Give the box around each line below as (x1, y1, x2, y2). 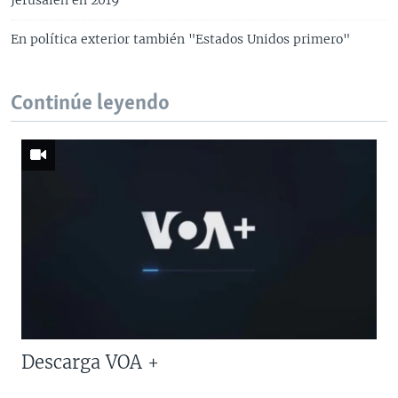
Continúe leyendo (11, 92, 170, 115)
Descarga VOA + (21, 350, 159, 373)
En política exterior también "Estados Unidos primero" (11, 30, 350, 47)
